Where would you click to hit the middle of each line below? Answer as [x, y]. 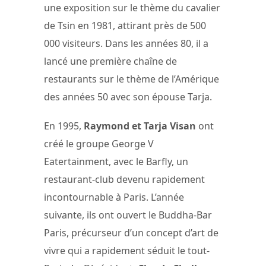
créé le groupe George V [99, 144]
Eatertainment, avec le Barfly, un [116, 162]
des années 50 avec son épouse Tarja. [128, 97]
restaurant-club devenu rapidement [124, 180]
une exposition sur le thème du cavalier [132, 8]
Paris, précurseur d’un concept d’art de [131, 233]
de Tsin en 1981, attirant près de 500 [125, 26]
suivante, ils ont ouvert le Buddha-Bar [128, 215]
